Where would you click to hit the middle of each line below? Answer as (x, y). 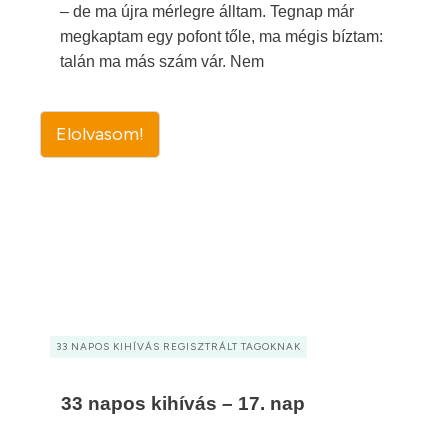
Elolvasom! (100, 134)
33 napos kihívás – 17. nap (183, 403)
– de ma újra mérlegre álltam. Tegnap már (207, 11)
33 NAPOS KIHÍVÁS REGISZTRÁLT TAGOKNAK (178, 346)
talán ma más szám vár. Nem (162, 61)
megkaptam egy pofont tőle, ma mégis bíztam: (221, 36)
